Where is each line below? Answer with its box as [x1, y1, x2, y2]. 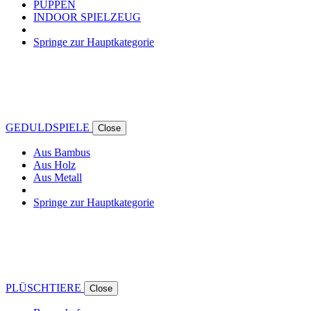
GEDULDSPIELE [6, 121, 92, 133]
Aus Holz [33, 158, 76, 171]
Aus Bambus [33, 146, 90, 158]
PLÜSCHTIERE [6, 281, 84, 294]
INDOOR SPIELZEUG [33, 10, 141, 23]
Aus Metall [33, 171, 82, 183]
